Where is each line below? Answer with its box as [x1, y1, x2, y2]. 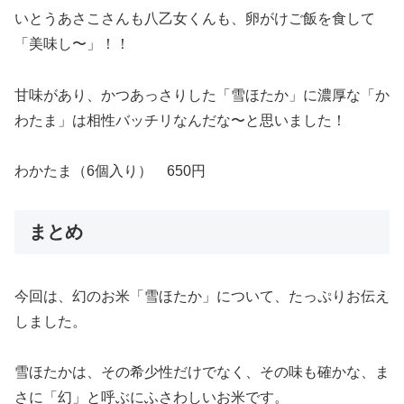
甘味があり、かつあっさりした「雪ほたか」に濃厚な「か [14, 87, 390, 103]
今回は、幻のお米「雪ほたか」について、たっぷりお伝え [14, 288, 390, 304]
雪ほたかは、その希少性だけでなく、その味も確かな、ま [14, 364, 390, 381]
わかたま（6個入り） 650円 [14, 163, 206, 179]
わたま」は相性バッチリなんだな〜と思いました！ [14, 112, 346, 128]
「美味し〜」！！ [14, 35, 130, 51]
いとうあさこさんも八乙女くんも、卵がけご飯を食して [14, 10, 375, 26]
